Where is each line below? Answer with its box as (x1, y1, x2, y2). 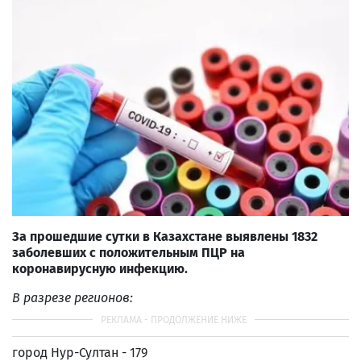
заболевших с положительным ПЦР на (12, 244, 245, 260)
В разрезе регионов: (12, 289, 133, 305)
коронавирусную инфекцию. (12, 260, 188, 276)
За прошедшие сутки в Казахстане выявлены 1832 (12, 228, 317, 244)
